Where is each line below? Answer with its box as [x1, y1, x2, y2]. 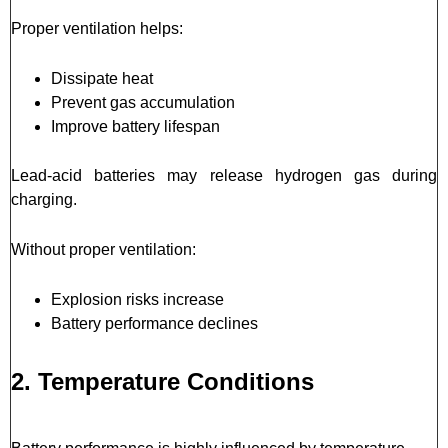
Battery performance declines [51, 314, 258, 332]
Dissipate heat [51, 69, 153, 87]
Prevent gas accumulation [51, 93, 235, 111]
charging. [11, 190, 77, 208]
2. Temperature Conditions [11, 367, 314, 395]
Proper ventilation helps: [11, 19, 183, 37]
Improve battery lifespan [51, 117, 220, 135]
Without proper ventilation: [11, 240, 196, 258]
